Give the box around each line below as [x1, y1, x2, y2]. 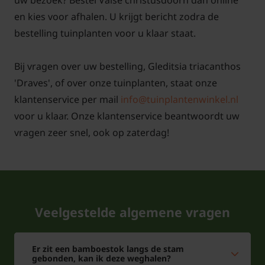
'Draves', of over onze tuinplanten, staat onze [14, 76, 217, 90]
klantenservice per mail [14, 93, 121, 106]
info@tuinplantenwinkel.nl [121, 93, 238, 106]
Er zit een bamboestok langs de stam [32, 243, 184, 255]
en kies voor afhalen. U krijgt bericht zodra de [14, 10, 219, 24]
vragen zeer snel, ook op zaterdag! [14, 126, 169, 140]
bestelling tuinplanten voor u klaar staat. [14, 27, 196, 40]
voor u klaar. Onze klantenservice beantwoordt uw [14, 109, 240, 123]
